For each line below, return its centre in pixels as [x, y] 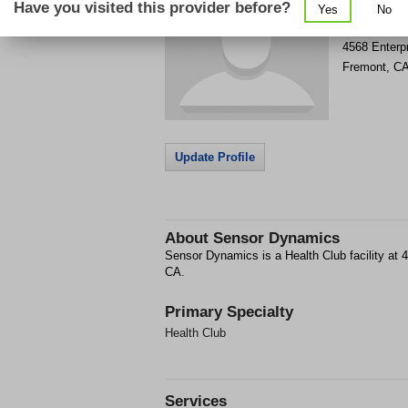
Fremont [364, 67]
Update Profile [215, 157]
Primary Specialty [229, 312]
